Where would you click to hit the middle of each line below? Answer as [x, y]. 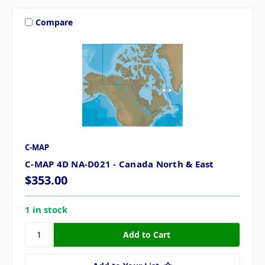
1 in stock [46, 209]
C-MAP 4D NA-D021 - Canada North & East [119, 164]
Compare [54, 22]
